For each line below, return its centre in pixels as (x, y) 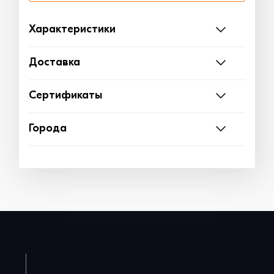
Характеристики (72, 30)
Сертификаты (65, 96)
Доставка (54, 63)
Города (48, 129)
